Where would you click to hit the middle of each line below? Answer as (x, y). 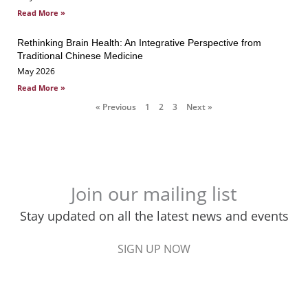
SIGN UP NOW (154, 249)
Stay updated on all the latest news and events (154, 216)
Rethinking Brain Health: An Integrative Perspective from (139, 43)
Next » (199, 107)
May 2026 (36, 71)
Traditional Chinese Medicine (80, 56)
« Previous (116, 107)
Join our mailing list (154, 194)
